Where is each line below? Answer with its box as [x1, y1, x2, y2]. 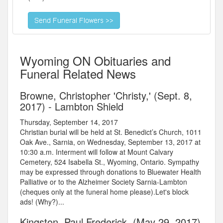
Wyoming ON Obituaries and [20, 52, 171, 70]
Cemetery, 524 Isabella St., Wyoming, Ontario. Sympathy [20, 157, 199, 167]
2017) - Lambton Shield [20, 99, 123, 114]
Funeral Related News [20, 65, 136, 83]
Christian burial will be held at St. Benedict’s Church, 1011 [20, 127, 202, 137]
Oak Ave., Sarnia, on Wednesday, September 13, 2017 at [20, 137, 201, 147]
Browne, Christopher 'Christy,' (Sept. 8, [20, 88, 192, 103]
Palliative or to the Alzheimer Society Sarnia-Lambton [20, 177, 187, 187]
